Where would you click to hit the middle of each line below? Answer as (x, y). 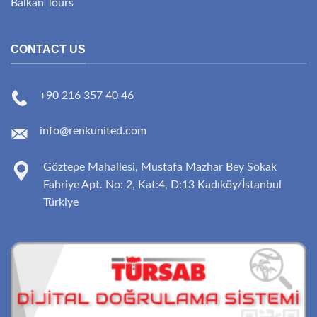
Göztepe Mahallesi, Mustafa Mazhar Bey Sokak (160, 167)
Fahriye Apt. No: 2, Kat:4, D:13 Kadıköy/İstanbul (162, 184)
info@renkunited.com (93, 131)
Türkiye (61, 202)
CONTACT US (48, 49)
